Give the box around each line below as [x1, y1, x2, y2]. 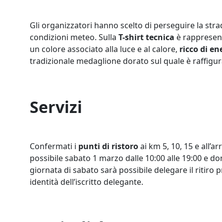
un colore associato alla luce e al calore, [30, 44, 179, 55]
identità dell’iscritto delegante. [30, 176, 143, 187]
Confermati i [30, 141, 78, 152]
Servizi [30, 96, 86, 117]
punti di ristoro [78, 141, 140, 152]
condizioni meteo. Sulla [30, 32, 118, 43]
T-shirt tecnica [118, 32, 174, 43]
